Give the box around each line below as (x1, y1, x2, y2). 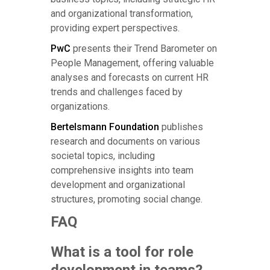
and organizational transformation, (51, 7, 193, 19)
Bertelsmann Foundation (51, 121, 159, 133)
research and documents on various (51, 135, 200, 147)
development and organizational (51, 178, 185, 190)
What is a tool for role (51, 243, 193, 260)
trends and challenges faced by (51, 86, 183, 98)
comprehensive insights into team (51, 164, 193, 176)
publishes (159, 121, 203, 133)
